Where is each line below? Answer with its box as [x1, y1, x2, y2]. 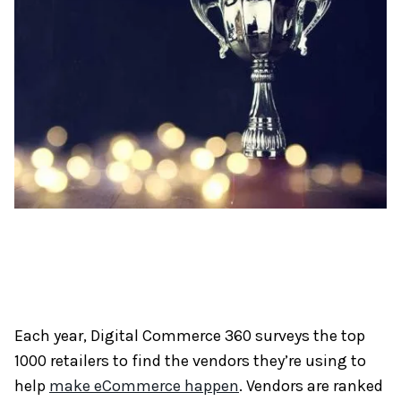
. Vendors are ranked [239, 376, 383, 397]
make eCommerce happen [49, 376, 239, 397]
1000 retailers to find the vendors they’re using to [14, 351, 366, 371]
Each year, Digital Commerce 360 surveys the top [14, 326, 365, 346]
